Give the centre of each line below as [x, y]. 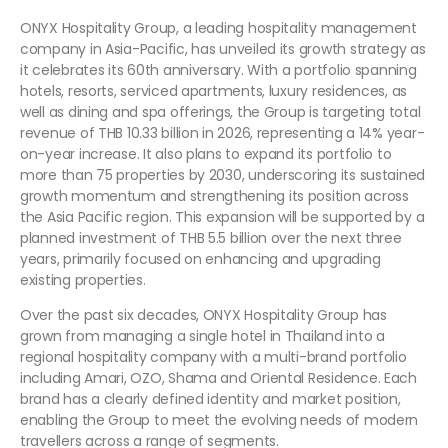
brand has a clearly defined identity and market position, [210, 399]
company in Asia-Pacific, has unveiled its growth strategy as [223, 49]
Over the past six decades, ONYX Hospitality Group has [203, 315]
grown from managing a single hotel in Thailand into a [202, 336]
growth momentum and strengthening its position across [214, 196]
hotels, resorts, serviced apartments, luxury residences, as [214, 91]
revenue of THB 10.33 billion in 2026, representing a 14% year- [222, 133]
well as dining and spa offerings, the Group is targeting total [220, 112]
